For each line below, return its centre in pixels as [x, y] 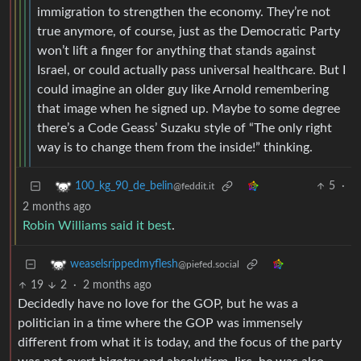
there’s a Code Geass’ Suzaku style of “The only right [185, 129]
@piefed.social [209, 265]
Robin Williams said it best [97, 226]
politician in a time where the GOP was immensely [160, 324]
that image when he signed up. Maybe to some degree [189, 109]
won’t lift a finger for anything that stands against [176, 51]
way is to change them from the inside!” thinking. [175, 148]
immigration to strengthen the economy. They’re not [184, 12]
